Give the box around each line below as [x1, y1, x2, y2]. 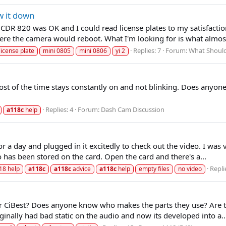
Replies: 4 [45, 104, 73, 114]
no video [178, 164, 202, 173]
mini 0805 [43, 46, 71, 55]
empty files [139, 164, 169, 173]
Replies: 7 [133, 46, 161, 55]
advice [71, 164, 91, 173]
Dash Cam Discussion [101, 104, 164, 114]
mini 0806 [79, 46, 107, 55]
